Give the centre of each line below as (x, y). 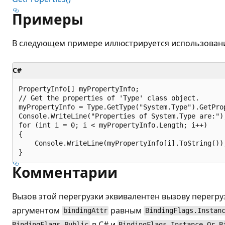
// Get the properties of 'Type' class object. (109, 98)
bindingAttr (85, 211)
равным (126, 210)
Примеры (48, 19)
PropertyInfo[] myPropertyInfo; (79, 89)
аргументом (37, 210)
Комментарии (65, 172)
